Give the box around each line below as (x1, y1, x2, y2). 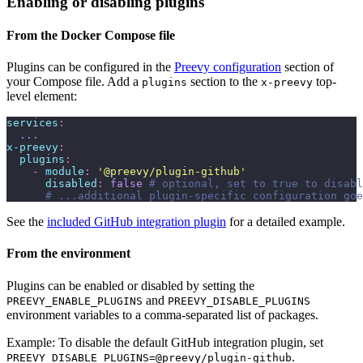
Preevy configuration (174, 60, 281, 75)
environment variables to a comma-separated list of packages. (6, 307, 318, 322)
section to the (187, 75, 261, 89)
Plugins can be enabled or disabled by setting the (6, 278, 254, 293)
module (39, 165, 84, 178)
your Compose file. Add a (6, 75, 142, 89)
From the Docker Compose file (6, 28, 175, 42)
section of (281, 60, 334, 75)
